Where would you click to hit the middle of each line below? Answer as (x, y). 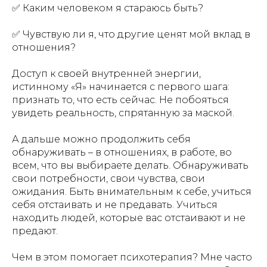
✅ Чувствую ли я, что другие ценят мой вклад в (131, 34)
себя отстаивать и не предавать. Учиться (115, 205)
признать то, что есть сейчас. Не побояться (120, 100)
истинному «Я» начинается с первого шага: (121, 87)
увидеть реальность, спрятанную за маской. (123, 113)
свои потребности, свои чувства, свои (108, 178)
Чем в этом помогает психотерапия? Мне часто (132, 257)
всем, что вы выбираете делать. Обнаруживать (130, 165)
